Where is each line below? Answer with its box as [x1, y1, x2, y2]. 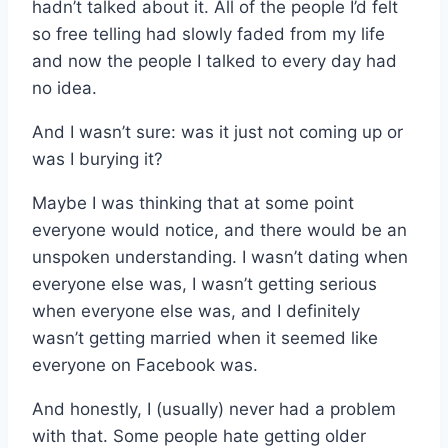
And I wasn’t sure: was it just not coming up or [32, 121, 403, 142]
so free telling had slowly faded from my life [32, 23, 385, 44]
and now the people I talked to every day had [32, 50, 397, 71]
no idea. [32, 77, 97, 98]
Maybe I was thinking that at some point [32, 192, 354, 213]
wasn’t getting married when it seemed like [32, 327, 378, 348]
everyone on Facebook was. [32, 354, 258, 375]
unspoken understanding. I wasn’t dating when [32, 246, 408, 267]
